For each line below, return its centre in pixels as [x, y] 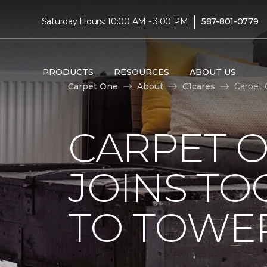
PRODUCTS [68, 72]
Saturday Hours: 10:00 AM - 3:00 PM [115, 21]
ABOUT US [212, 72]
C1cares [199, 86]
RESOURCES [141, 72]
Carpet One [93, 86]
